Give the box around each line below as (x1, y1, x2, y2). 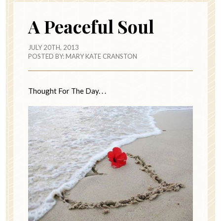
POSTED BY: (28, 52, 66, 61)
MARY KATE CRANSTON (66, 52, 137, 61)
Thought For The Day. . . (28, 86, 106, 96)
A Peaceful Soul (28, 14, 154, 38)
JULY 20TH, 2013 (28, 43, 79, 52)
